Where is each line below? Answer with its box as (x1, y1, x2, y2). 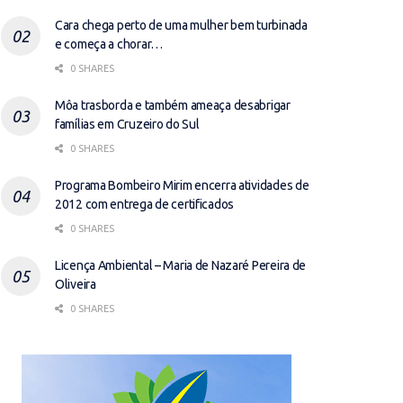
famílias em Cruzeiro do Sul (55, 117, 200, 131)
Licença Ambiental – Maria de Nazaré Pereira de (55, 258, 307, 273)
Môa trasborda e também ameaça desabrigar (55, 98, 291, 112)
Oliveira (55, 277, 96, 291)
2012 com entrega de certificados (55, 197, 235, 211)
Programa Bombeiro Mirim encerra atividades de (55, 178, 309, 193)
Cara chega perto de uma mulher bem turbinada (55, 18, 308, 32)
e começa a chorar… (55, 37, 163, 51)
